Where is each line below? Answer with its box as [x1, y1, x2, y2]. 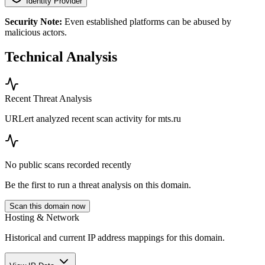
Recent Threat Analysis [5, 93, 92, 104]
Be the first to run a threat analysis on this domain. [5, 180, 191, 190]
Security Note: [5, 16, 62, 27]
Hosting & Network [5, 212, 79, 223]
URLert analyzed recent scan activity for [5, 114, 158, 124]
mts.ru [158, 114, 181, 124]
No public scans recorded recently [5, 160, 131, 170]
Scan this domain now [9, 202, 85, 211]
